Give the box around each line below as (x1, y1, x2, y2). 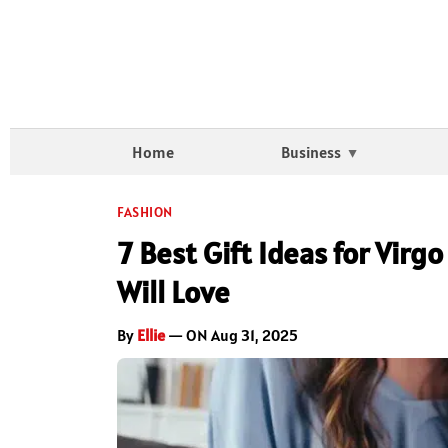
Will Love (117, 273, 230, 312)
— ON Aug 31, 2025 (165, 325, 298, 346)
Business (280, 142, 341, 163)
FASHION (117, 203, 173, 222)
